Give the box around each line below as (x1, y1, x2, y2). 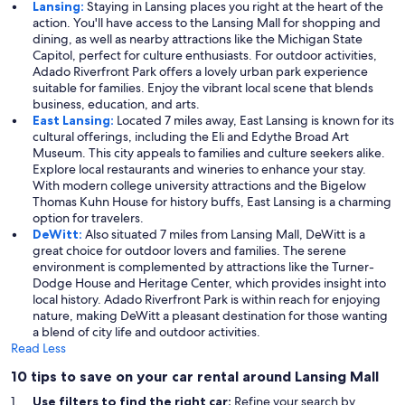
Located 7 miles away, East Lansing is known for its (117, 112, 394, 129)
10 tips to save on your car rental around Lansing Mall (11, 367, 379, 386)
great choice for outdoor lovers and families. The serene (33, 242, 346, 259)
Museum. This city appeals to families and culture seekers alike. (33, 145, 385, 162)
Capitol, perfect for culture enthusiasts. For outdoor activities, (33, 47, 377, 64)
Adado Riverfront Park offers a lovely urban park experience (33, 63, 368, 80)
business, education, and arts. (33, 96, 200, 113)
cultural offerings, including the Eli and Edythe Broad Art (33, 128, 349, 146)
